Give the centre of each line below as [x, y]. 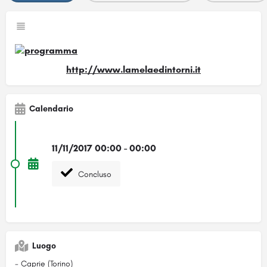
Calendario [51, 108]
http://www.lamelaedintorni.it [133, 69]
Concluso [94, 174]
